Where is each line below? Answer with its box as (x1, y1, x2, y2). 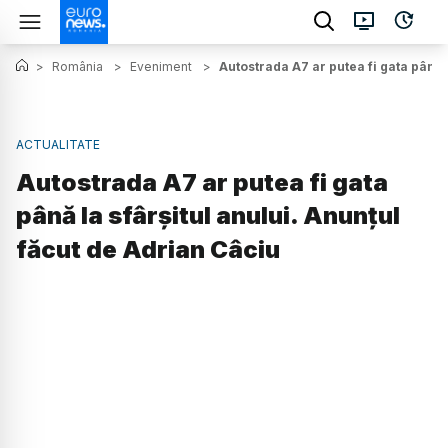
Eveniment (130, 59, 192, 74)
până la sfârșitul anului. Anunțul (16, 201, 400, 231)
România (52, 59, 103, 74)
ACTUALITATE (16, 137, 100, 152)
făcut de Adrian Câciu (16, 235, 280, 265)
